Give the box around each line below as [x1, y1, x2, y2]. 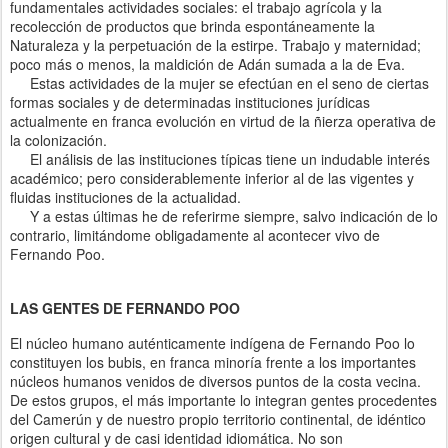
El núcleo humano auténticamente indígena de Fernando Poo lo [10, 332, 415, 353]
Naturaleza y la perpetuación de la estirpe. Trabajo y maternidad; [10, 35, 421, 56]
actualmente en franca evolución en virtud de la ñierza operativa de [10, 111, 436, 132]
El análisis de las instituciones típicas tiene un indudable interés [10, 149, 430, 170]
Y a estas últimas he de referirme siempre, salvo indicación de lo [10, 206, 438, 227]
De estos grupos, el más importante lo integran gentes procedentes [10, 389, 437, 410]
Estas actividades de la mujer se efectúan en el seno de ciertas [10, 73, 429, 94]
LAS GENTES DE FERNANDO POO [10, 298, 240, 319]
